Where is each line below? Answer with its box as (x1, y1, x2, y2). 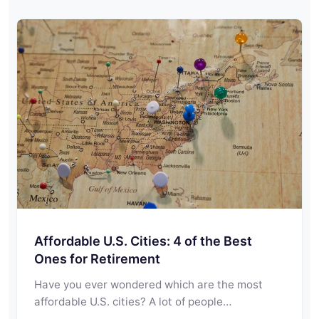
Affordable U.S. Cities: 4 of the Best (34, 234, 252, 249)
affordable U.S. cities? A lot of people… (34, 295, 231, 309)
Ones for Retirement (34, 251, 160, 267)
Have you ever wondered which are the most (34, 278, 263, 292)
